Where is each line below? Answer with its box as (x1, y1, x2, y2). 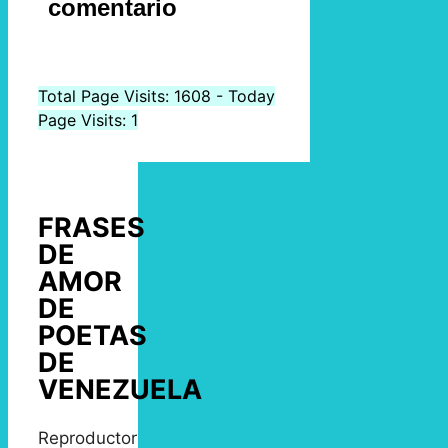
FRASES (38, 211, 145, 245)
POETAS (38, 319, 147, 353)
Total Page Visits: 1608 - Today (38, 85, 275, 106)
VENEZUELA (38, 373, 202, 407)
